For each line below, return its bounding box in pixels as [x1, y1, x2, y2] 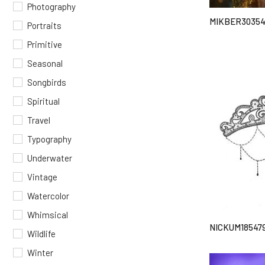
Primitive [27, 39, 62, 50]
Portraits [27, 20, 62, 31]
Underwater [27, 153, 72, 163]
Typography [27, 134, 72, 144]
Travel [27, 115, 50, 125]
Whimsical [27, 209, 68, 220]
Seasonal [27, 58, 63, 69]
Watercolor [27, 190, 69, 201]
